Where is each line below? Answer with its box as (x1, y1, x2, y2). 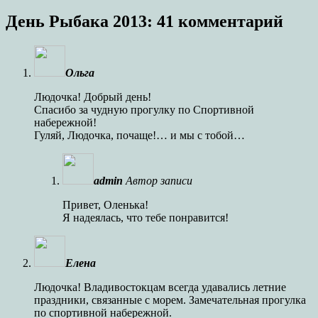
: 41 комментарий (147, 11, 283, 31)
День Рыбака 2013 (6, 11, 147, 31)
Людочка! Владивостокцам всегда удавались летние (34, 280, 286, 293)
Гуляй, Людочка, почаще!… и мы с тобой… (34, 128, 245, 141)
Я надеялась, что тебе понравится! (62, 211, 229, 224)
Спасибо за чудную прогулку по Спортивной (34, 103, 254, 116)
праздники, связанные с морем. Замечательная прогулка (34, 293, 306, 306)
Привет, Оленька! (62, 198, 148, 211)
